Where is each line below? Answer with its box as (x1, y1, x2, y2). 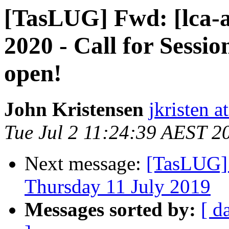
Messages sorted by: (25, 198, 196, 221)
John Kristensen (4, 98, 144, 121)
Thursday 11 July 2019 (25, 175, 211, 198)
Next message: (25, 152, 146, 175)
